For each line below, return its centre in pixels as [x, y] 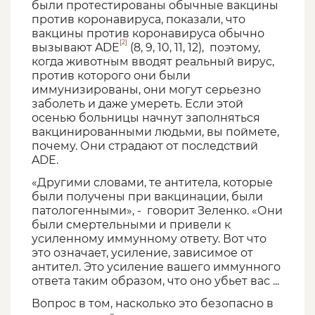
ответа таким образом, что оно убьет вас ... [155, 281]
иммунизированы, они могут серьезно [146, 90]
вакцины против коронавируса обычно [148, 34]
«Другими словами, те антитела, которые [152, 183]
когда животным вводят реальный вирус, [153, 62]
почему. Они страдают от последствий [145, 146]
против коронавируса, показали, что [139, 20]
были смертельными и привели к [131, 225]
